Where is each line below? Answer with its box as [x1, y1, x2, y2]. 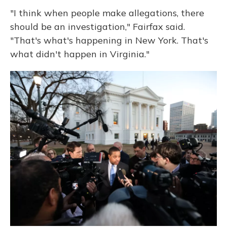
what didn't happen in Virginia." [10, 48, 149, 60]
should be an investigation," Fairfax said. [10, 21, 185, 32]
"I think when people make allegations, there [10, 7, 204, 19]
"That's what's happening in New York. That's [10, 34, 208, 46]
